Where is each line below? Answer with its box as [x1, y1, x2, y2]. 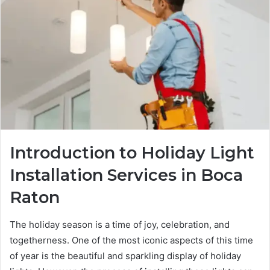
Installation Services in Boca [10, 165, 243, 186]
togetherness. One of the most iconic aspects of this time [10, 234, 253, 246]
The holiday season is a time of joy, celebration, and [10, 218, 230, 230]
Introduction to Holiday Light [10, 143, 254, 163]
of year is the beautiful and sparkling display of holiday [10, 250, 241, 262]
